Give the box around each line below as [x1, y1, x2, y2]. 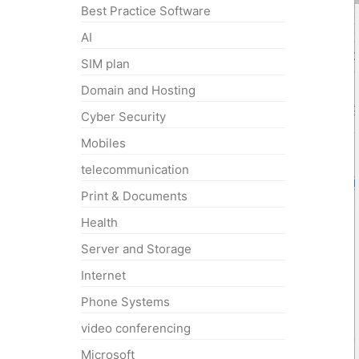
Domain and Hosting [81, 83, 196, 99]
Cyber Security [81, 109, 167, 125]
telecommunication [81, 162, 190, 178]
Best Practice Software [81, 3, 212, 19]
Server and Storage [81, 241, 192, 257]
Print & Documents [81, 188, 188, 204]
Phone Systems [81, 294, 171, 310]
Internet [81, 268, 127, 284]
